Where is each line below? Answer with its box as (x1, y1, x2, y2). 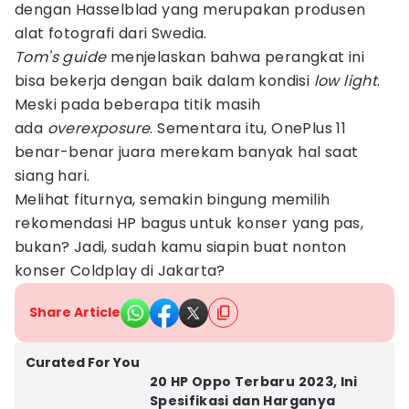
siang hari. (15, 165, 94, 186)
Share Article (29, 303, 121, 321)
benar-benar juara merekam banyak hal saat (15, 142, 359, 163)
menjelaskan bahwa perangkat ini (106, 47, 365, 68)
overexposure (47, 118, 151, 139)
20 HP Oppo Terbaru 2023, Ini (149, 372, 358, 391)
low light (313, 70, 378, 91)
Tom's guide (15, 47, 107, 68)
